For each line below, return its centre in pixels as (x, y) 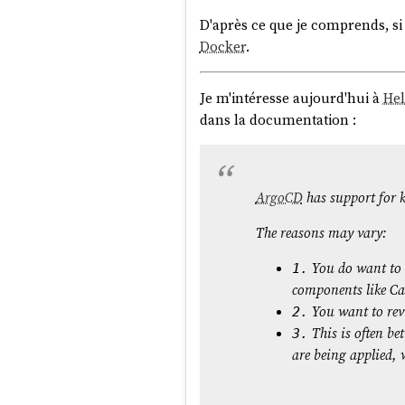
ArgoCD (279, 197)
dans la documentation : (278, 119)
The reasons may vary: (321, 233)
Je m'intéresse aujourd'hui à (291, 98)
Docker (222, 46)
